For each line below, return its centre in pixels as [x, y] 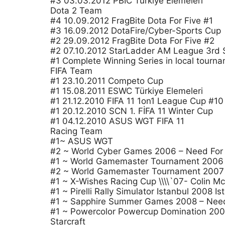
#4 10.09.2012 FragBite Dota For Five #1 [132, 21]
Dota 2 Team [76, 11]
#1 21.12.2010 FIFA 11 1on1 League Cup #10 [137, 101]
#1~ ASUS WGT [82, 141]
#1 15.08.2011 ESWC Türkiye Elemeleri [127, 91]
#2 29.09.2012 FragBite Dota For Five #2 [132, 41]
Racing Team [76, 131]
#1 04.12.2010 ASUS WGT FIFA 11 [117, 121]
